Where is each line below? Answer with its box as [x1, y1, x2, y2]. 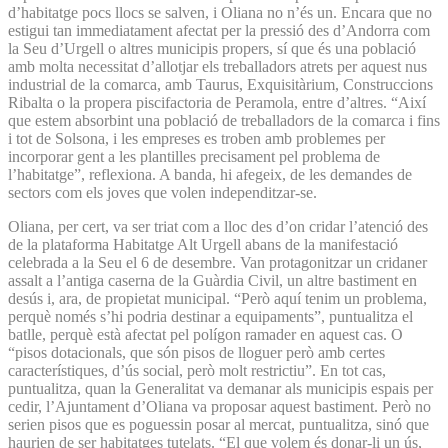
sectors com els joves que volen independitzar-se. [8, 183, 321, 201]
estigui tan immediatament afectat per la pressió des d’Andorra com [8, 21, 430, 39]
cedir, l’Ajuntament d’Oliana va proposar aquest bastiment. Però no [8, 397, 431, 415]
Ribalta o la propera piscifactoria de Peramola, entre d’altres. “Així [8, 93, 426, 111]
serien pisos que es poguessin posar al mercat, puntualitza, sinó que [8, 415, 429, 433]
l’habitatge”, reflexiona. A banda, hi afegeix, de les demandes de [8, 165, 412, 183]
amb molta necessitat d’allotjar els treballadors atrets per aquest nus [8, 57, 427, 75]
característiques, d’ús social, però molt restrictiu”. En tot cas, [8, 361, 386, 379]
